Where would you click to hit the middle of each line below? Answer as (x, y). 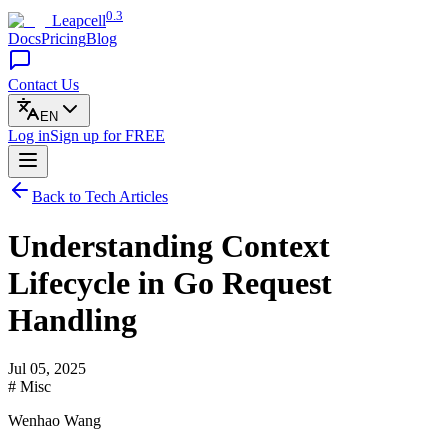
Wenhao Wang (54, 421)
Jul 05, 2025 (47, 369)
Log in (29, 136)
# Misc (29, 387)
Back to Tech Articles (100, 197)
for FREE (134, 136)
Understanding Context (169, 245)
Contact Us (43, 85)
